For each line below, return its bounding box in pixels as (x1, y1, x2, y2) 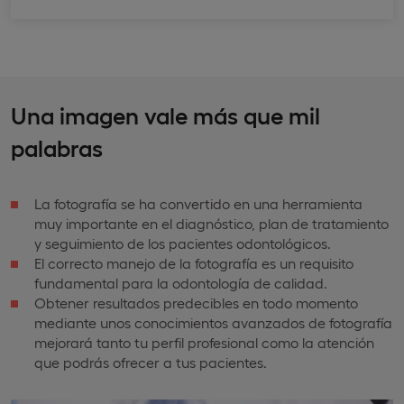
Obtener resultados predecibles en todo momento (34, 294, 358, 312)
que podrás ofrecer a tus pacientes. (34, 353, 267, 372)
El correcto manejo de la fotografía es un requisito (34, 254, 353, 272)
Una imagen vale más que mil (11, 100, 320, 129)
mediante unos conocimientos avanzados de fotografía (34, 314, 392, 332)
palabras (11, 133, 103, 161)
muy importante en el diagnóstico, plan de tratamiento (34, 215, 389, 233)
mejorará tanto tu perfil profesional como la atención (34, 334, 374, 352)
